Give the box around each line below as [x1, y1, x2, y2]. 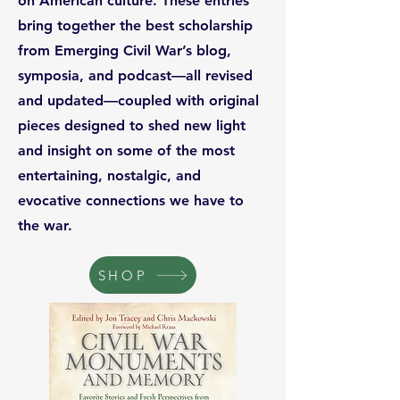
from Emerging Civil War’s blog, [18, 42, 231, 59]
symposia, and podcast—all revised [18, 67, 253, 84]
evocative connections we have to [18, 192, 244, 209]
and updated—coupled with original [18, 92, 259, 109]
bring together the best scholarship [18, 17, 253, 34]
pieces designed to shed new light [18, 117, 246, 134]
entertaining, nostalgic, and [18, 167, 201, 184]
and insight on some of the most [18, 142, 235, 159]
